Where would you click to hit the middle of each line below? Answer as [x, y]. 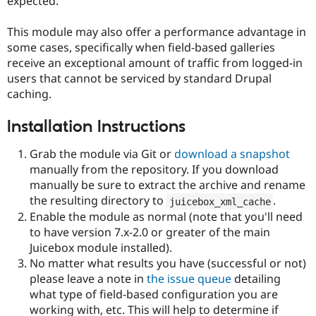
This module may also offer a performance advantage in [157, 31]
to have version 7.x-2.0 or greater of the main [150, 232]
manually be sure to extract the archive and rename [168, 185]
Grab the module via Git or [102, 154]
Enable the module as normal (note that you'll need [166, 217]
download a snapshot [232, 154]
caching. [29, 93]
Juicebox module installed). [101, 248]
